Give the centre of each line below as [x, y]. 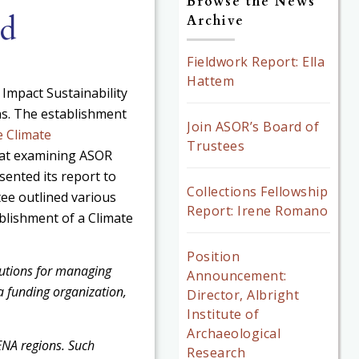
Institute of [223, 314]
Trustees [216, 145]
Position [214, 256]
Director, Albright [243, 294]
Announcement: [237, 275]
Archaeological [234, 333]
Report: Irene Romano [258, 210]
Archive [216, 20]
